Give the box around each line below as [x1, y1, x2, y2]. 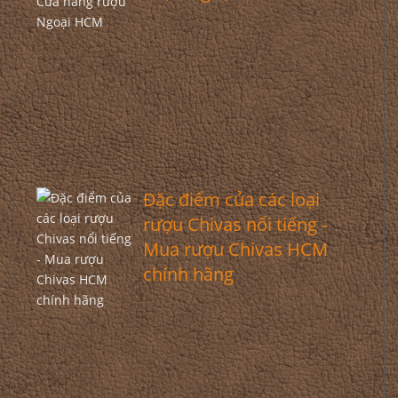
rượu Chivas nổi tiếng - [142, 212, 327, 236]
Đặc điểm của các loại [142, 187, 320, 211]
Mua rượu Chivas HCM [142, 237, 328, 261]
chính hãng [142, 262, 234, 286]
